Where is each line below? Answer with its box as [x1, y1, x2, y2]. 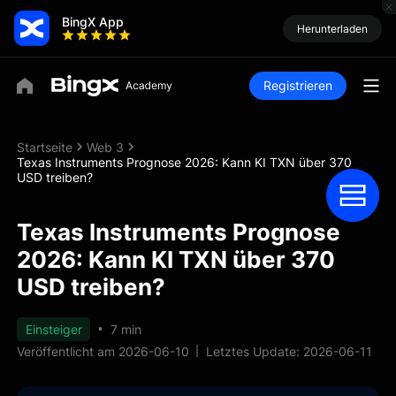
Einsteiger [25, 321, 82, 337]
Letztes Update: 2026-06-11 [206, 343, 373, 359]
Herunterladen [297, 21, 368, 35]
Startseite [17, 139, 73, 155]
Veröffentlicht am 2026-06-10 [17, 343, 190, 359]
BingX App [62, 13, 124, 29]
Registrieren [263, 78, 332, 93]
